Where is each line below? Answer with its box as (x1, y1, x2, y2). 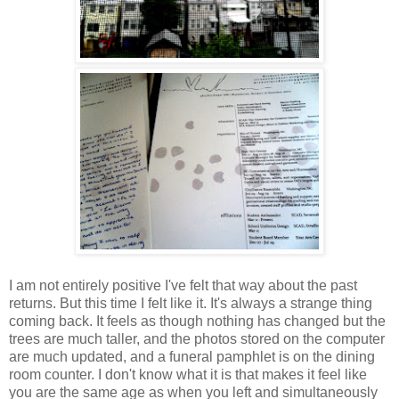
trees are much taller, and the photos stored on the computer (9, 331, 385, 347)
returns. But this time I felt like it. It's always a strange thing (9, 296, 372, 312)
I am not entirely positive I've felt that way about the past (9, 278, 357, 294)
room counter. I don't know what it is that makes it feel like (9, 367, 367, 383)
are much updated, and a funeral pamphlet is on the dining (9, 349, 375, 365)
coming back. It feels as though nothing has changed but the (9, 313, 386, 330)
